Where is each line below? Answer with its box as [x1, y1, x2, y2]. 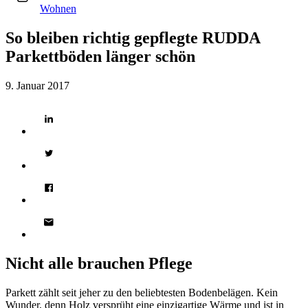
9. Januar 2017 [5, 79, 69, 91]
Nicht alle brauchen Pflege [5, 254, 192, 272]
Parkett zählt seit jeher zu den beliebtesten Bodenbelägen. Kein [5, 286, 278, 298]
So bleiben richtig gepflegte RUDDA [5, 28, 260, 47]
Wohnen [40, 3, 76, 14]
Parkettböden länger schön [5, 47, 195, 65]
